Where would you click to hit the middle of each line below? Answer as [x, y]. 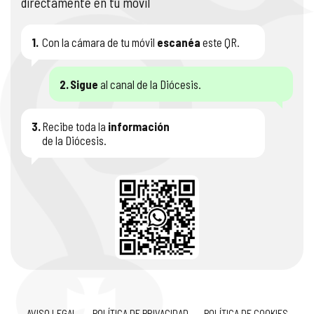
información [139, 126]
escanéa [179, 42]
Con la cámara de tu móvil [100, 42]
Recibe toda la [75, 126]
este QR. [220, 42]
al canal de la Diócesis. [150, 84]
